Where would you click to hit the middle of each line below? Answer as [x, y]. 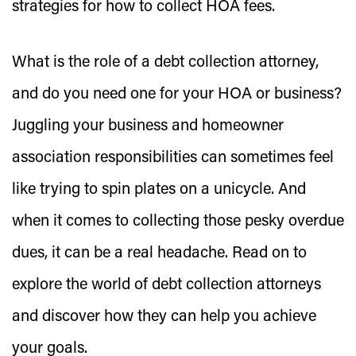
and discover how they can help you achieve [164, 317]
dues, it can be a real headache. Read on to [159, 253]
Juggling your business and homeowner [148, 126]
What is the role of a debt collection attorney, [165, 63]
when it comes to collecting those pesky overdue [178, 222]
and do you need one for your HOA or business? [177, 95]
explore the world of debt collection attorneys [166, 285]
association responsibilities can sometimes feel [173, 158]
